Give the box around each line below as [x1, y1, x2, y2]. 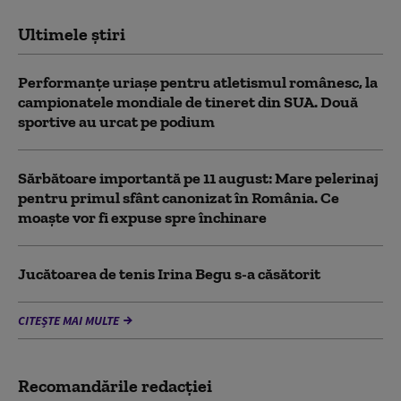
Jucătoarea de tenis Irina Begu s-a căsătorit [18, 264, 320, 285]
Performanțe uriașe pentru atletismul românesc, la [18, 73, 378, 93]
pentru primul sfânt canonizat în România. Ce [18, 188, 339, 209]
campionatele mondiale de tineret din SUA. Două [18, 92, 358, 113]
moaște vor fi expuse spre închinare [18, 208, 267, 228]
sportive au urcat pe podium [18, 112, 215, 132]
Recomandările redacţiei [18, 375, 212, 397]
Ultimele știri [18, 23, 125, 46]
